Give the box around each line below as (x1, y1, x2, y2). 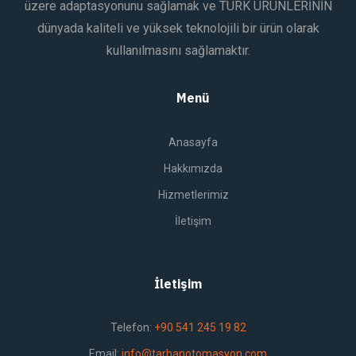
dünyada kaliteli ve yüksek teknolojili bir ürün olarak (37, 20, 319, 36)
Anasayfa (168, 135, 218, 149)
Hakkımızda (164, 161, 222, 175)
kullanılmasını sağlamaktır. (106, 42, 250, 58)
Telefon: (110, 320, 154, 334)
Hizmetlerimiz (157, 188, 229, 201)
